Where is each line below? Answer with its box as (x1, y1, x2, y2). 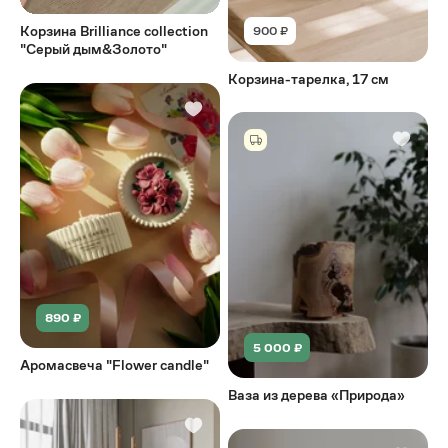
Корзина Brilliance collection (20, 23, 208, 39)
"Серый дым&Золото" (20, 41, 167, 57)
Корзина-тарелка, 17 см (228, 70, 390, 87)
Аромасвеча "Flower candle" (20, 357, 209, 374)
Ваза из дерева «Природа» (228, 387, 406, 404)
